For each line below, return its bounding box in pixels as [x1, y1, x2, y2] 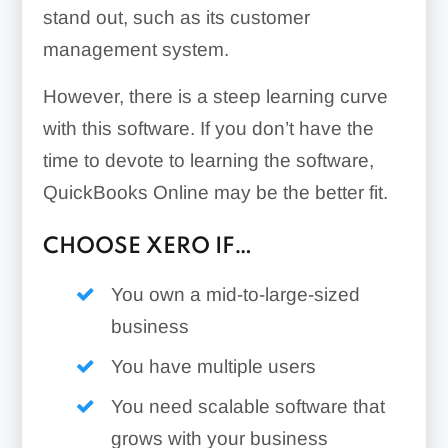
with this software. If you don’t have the [42, 117, 374, 139]
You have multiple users [110, 355, 316, 377]
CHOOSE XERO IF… [42, 235, 252, 258]
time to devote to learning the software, [42, 149, 374, 171]
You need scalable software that [110, 395, 385, 417]
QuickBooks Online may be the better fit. [42, 181, 388, 203]
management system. [42, 38, 229, 60]
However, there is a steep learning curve [42, 85, 388, 107]
